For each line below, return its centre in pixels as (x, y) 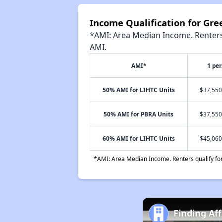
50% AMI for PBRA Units (139, 114)
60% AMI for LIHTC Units (139, 138)
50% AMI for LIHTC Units (139, 90)
